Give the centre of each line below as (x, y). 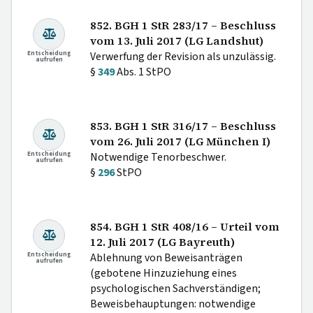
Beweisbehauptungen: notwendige (173, 304)
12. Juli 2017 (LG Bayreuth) (162, 242)
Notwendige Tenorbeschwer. (158, 157)
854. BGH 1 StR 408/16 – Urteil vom (185, 226)
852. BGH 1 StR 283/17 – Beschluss (183, 25)
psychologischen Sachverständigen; (175, 288)
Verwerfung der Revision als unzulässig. (183, 56)
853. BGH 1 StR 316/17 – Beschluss (183, 126)
